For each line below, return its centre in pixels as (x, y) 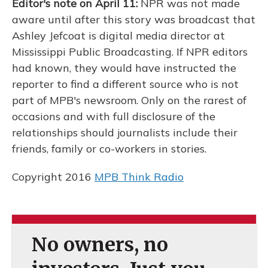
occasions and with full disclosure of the (114, 116)
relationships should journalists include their (125, 133)
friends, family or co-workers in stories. (109, 149)
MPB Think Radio (139, 177)
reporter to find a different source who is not (125, 84)
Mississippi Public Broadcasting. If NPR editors (130, 52)
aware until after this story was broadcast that (134, 19)
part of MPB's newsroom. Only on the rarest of (129, 100)
